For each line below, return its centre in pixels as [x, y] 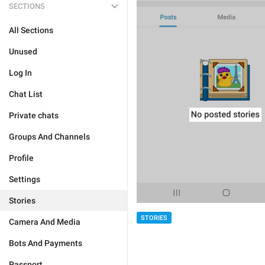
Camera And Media [45, 222]
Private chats [34, 115]
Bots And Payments [46, 243]
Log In [20, 73]
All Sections [31, 30]
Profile [21, 158]
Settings [25, 179]
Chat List [26, 94]
